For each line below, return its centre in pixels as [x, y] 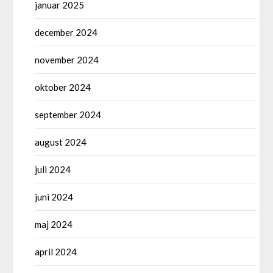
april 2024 [56, 252]
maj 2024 [54, 225]
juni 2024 [54, 197]
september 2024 [68, 115]
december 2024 [66, 33]
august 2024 [61, 142]
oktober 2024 [63, 87]
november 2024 [67, 60]
